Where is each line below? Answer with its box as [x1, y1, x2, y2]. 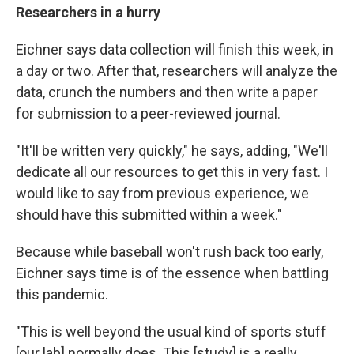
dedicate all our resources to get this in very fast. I [16, 164, 328, 181]
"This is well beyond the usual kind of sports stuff [16, 323, 326, 341]
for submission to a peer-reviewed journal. [16, 105, 281, 122]
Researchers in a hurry [16, 4, 160, 21]
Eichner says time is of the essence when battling [16, 265, 329, 282]
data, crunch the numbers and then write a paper [16, 84, 318, 101]
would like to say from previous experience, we [16, 185, 309, 202]
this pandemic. [16, 286, 108, 303]
